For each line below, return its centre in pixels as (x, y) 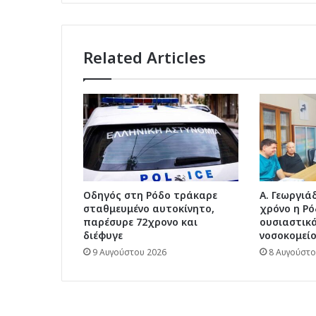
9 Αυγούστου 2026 (129, 253)
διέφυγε (103, 236)
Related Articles (145, 57)
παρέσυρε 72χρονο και (140, 222)
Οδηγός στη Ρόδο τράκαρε (150, 195)
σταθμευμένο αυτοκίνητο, (149, 209)
